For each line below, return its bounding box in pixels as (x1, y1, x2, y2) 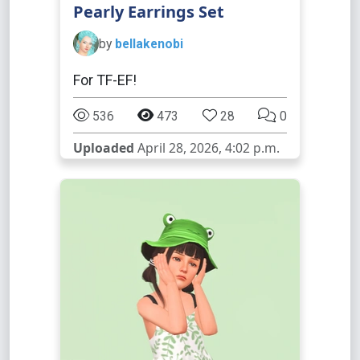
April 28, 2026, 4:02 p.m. (134, 139, 280, 157)
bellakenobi (115, 35, 183, 51)
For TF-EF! (73, 72, 137, 88)
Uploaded (73, 139, 134, 157)
